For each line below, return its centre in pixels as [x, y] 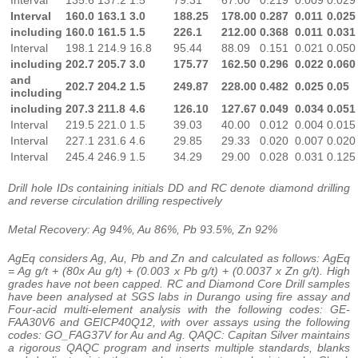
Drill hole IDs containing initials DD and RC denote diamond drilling [179, 187]
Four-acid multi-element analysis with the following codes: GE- [179, 309]
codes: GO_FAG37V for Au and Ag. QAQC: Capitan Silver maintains [179, 334]
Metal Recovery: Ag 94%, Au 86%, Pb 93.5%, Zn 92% [143, 229]
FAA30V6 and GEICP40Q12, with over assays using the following [179, 322]
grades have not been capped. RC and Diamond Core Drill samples [179, 283]
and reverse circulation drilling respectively [115, 200]
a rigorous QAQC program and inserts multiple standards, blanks [179, 347]
